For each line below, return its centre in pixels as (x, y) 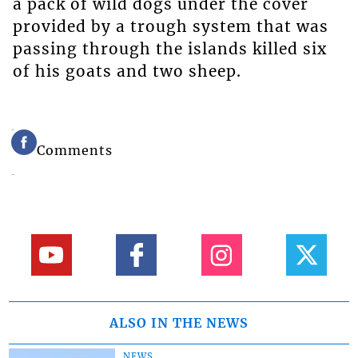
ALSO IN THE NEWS (179, 322)
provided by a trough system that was (170, 27)
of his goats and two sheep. (127, 72)
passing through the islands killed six (169, 49)
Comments (75, 151)
